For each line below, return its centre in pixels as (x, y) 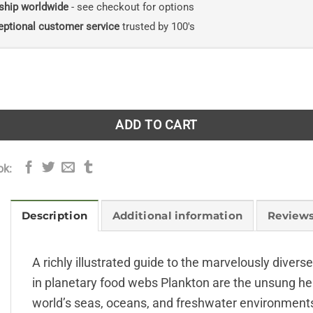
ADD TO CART (156, 124)
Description (55, 216)
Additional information (177, 216)
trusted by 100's (157, 27)
